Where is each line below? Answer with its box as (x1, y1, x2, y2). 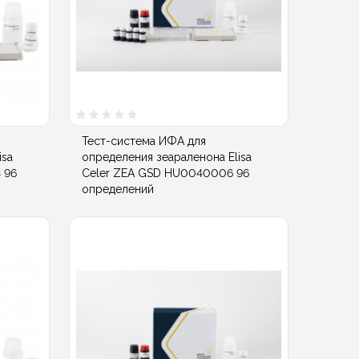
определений (82, 182, 154, 196)
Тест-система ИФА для (82, 134, 206, 147)
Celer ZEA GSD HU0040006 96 (82, 166, 249, 179)
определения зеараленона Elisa (82, 150, 252, 163)
